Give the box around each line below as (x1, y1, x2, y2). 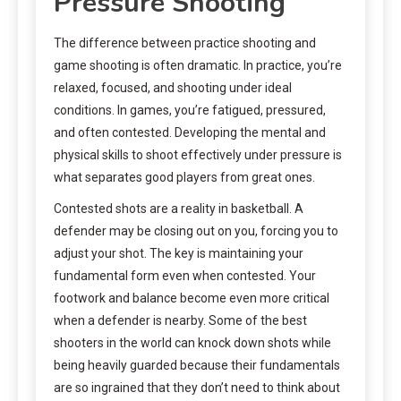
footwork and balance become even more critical (54, 290, 329, 305)
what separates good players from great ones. (54, 169, 315, 184)
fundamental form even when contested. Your (54, 268, 316, 283)
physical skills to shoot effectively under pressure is (54, 147, 342, 162)
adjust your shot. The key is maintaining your (54, 245, 303, 260)
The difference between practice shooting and (54, 35, 316, 50)
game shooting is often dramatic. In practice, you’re (54, 57, 342, 73)
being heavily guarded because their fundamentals (54, 357, 340, 372)
